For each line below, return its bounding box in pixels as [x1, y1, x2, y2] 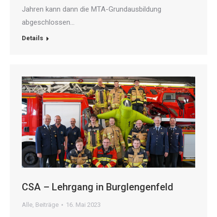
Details [22, 34, 43, 42]
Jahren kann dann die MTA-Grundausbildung [22, 5, 161, 14]
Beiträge [35, 201, 59, 209]
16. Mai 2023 [66, 201, 101, 209]
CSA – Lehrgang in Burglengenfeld [22, 181, 173, 193]
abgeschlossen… [22, 18, 75, 27]
